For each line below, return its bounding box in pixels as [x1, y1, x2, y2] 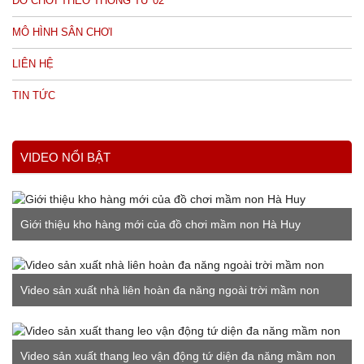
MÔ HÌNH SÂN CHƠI [12, 25, 113, 38]
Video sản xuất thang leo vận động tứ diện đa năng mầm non [20, 349, 336, 362]
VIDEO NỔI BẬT [20, 149, 110, 164]
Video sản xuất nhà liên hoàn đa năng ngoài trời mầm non [20, 283, 319, 297]
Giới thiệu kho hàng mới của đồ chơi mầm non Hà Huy [20, 217, 301, 231]
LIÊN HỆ [12, 57, 54, 70]
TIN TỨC [12, 89, 55, 102]
